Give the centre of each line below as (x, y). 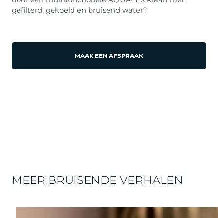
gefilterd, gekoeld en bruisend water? (80, 10)
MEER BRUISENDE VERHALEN (97, 180)
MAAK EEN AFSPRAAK (109, 56)
